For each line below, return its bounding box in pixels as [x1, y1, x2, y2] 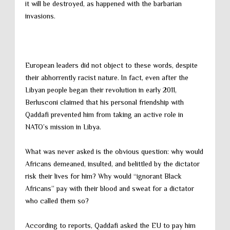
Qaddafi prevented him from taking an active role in [25, 110, 183, 119]
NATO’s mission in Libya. [25, 123, 101, 131]
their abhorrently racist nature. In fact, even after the [25, 73, 188, 82]
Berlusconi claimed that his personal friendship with [25, 98, 184, 106]
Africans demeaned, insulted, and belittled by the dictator [25, 160, 200, 168]
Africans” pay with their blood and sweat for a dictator [25, 184, 194, 193]
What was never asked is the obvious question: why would [25, 147, 203, 156]
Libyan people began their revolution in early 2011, [25, 86, 177, 94]
